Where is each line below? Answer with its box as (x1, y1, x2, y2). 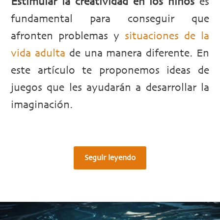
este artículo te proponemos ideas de (11, 65, 209, 77)
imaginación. (11, 100, 73, 111)
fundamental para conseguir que (11, 14, 209, 25)
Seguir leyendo (84, 154, 136, 162)
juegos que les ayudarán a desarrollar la (11, 82, 209, 94)
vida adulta (11, 48, 65, 59)
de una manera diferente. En (65, 48, 210, 59)
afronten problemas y (11, 31, 125, 42)
